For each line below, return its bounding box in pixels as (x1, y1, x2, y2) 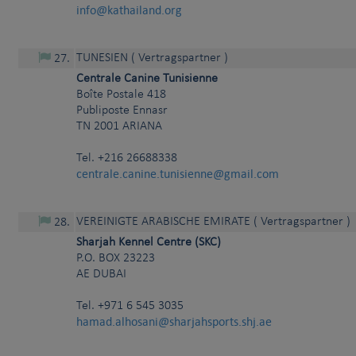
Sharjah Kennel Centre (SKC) (76, 236, 221, 250)
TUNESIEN (76, 52, 128, 65)
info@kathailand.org (76, 2, 182, 18)
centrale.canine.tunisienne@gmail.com (76, 166, 279, 182)
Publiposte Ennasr (76, 104, 168, 118)
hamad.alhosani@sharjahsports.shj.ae (76, 314, 272, 330)
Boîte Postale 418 (76, 88, 166, 102)
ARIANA (122, 120, 162, 133)
